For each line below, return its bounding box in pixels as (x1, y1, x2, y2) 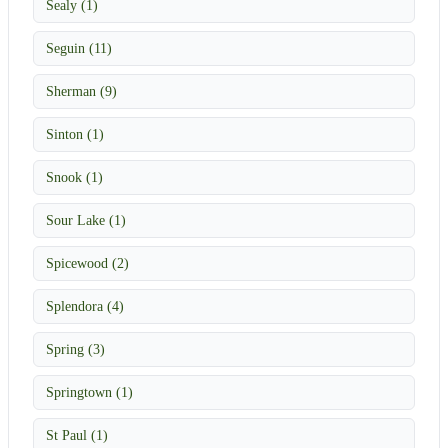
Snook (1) (46, 168, 103, 185)
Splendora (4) (46, 297, 124, 314)
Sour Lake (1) (46, 211, 126, 228)
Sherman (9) (46, 82, 117, 99)
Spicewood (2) (46, 254, 129, 271)
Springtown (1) (46, 383, 133, 400)
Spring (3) (46, 340, 105, 357)
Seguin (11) (46, 39, 112, 56)
